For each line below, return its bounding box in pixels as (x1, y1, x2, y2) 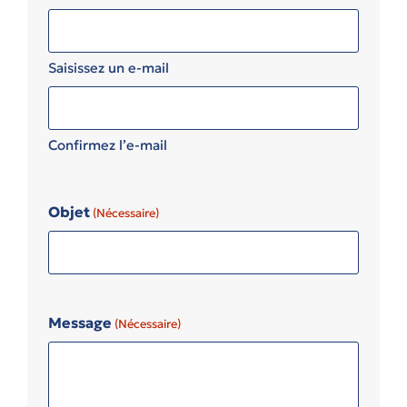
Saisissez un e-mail (47, 58, 169, 76)
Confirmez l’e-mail (47, 135, 167, 154)
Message (47, 313, 112, 332)
